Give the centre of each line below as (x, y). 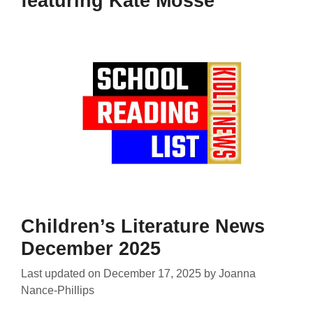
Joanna (237, 274)
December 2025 (91, 249)
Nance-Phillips (58, 291)
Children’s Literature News (143, 227)
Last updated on (62, 274)
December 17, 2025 (152, 274)
